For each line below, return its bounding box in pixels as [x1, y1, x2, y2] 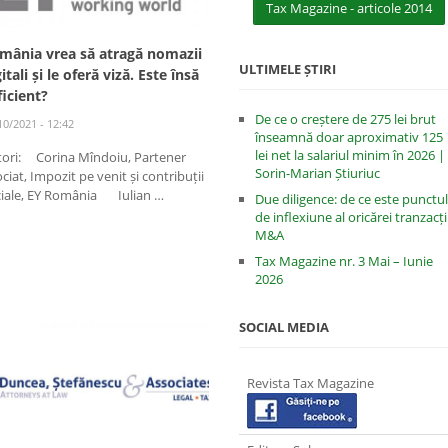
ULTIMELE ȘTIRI [238, 60, 336, 78]
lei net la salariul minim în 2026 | [254, 146, 445, 164]
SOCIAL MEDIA [238, 318, 329, 336]
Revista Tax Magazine [246, 374, 374, 392]
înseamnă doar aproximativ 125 [254, 128, 443, 146]
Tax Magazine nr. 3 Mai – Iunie [254, 252, 433, 270]
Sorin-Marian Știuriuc [254, 164, 380, 182]
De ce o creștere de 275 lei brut [254, 110, 436, 128]
